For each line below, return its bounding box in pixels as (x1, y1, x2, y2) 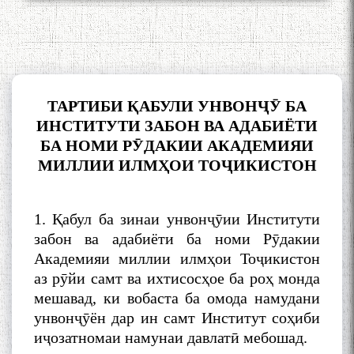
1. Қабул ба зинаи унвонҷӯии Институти (34, 210, 320, 228)
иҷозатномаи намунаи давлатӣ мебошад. (34, 329, 307, 347)
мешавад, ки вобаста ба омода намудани (34, 289, 320, 307)
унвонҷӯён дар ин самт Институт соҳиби (34, 309, 320, 327)
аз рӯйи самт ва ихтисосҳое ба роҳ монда (34, 269, 320, 288)
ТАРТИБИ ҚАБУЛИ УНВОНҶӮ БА (47, 97, 307, 115)
